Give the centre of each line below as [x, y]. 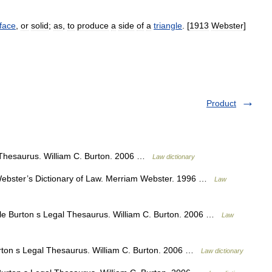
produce [93, 25]
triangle [168, 25]
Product [221, 103]
